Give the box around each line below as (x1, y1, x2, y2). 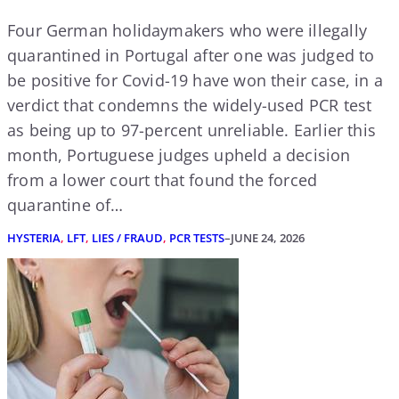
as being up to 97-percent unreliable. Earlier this (7, 118, 376, 141)
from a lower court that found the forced (7, 168, 318, 191)
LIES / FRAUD (92, 229, 163, 246)
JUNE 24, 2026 (231, 229, 305, 246)
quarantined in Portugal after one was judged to (7, 44, 375, 66)
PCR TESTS (169, 229, 224, 246)
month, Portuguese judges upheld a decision (7, 143, 351, 166)
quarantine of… (7, 193, 124, 216)
